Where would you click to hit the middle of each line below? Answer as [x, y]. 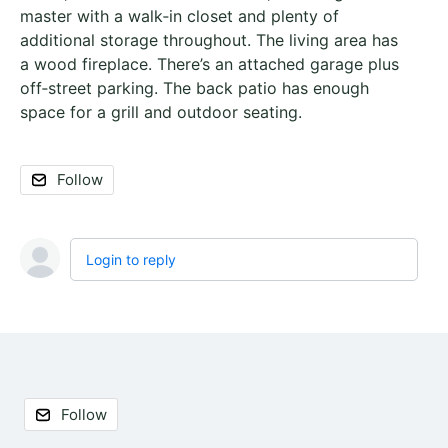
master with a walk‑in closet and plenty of [179, 16]
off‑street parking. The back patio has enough [194, 88]
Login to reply [131, 259]
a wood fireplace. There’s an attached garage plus [209, 64]
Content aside [79, 403]
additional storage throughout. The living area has [209, 40]
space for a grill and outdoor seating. [161, 112]
